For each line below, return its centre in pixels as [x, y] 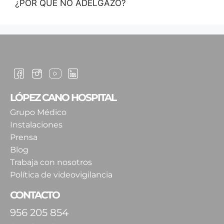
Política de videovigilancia [61, 174]
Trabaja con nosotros [51, 162]
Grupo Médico [38, 112]
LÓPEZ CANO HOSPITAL [63, 97]
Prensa [24, 137]
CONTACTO [35, 195]
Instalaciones [36, 124]
